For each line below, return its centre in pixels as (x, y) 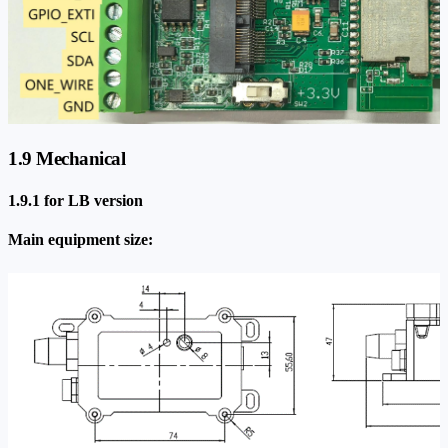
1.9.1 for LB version (75, 200)
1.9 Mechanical (67, 159)
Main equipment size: (80, 240)
